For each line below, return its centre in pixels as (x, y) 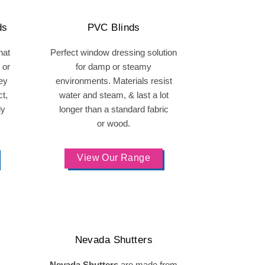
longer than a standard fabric (114, 109)
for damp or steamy (114, 67)
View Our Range (114, 158)
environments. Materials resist (114, 81)
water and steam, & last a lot (114, 95)
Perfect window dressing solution (114, 52)
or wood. (114, 123)
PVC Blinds (114, 28)
